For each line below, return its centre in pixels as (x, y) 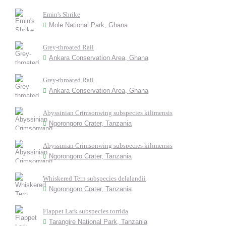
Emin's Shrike (62, 14)
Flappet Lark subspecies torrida (86, 211)
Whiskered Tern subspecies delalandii (94, 178)
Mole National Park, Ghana (88, 25)
